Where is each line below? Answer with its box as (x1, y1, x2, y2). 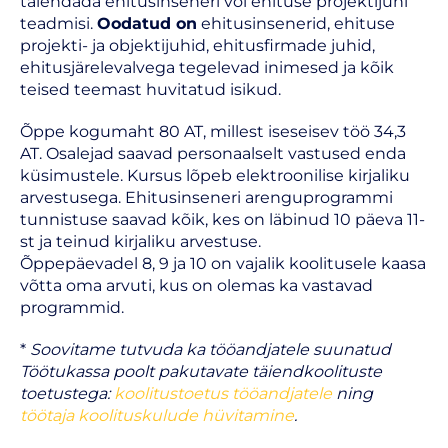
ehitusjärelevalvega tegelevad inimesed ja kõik (20, 58, 394, 77)
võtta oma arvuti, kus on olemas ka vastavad (20, 276, 373, 295)
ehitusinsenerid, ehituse (197, 14, 395, 33)
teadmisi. (20, 14, 97, 33)
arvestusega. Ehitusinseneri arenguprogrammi (20, 188, 393, 207)
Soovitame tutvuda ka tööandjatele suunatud (30, 340, 391, 359)
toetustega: (20, 384, 114, 403)
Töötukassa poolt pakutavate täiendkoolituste (20, 362, 382, 381)
